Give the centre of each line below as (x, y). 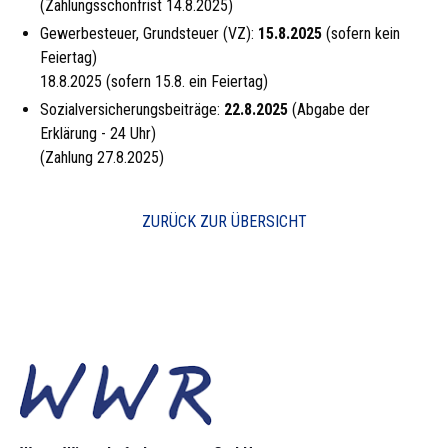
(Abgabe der (329, 109)
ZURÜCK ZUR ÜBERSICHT (224, 221)
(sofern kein (361, 33)
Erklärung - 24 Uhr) (98, 133)
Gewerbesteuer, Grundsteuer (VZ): (149, 33)
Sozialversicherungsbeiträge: (132, 109)
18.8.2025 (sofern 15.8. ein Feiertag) (154, 81)
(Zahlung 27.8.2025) (102, 157)
